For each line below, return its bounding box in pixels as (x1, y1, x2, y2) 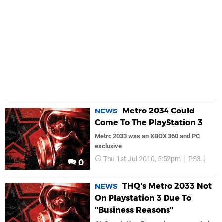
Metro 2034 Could (122, 106, 195, 116)
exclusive (95, 142, 122, 150)
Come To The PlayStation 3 (95, 118, 203, 128)
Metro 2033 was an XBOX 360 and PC (95, 132, 201, 140)
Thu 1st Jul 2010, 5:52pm (103, 155, 181, 164)
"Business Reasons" (95, 205, 174, 215)
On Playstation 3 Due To (95, 193, 192, 203)
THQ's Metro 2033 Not (122, 181, 212, 191)
